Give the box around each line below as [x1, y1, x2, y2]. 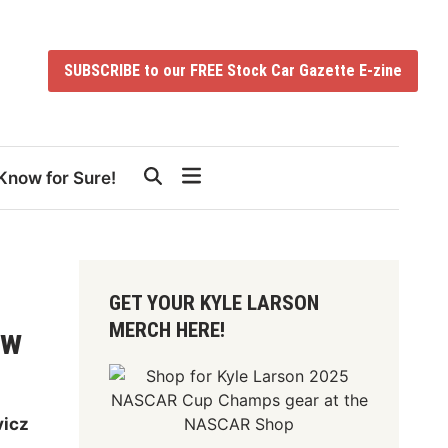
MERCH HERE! [109, 317, 226, 342]
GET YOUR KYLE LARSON [109, 290, 320, 315]
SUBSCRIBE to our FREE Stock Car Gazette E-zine [64, 60, 402, 80]
